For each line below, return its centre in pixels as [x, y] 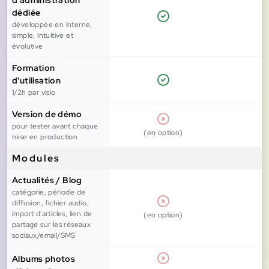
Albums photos [44, 259]
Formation [34, 68]
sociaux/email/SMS [44, 236]
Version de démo [47, 114]
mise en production [45, 137]
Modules [36, 159]
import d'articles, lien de [52, 214]
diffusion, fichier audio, [51, 203]
